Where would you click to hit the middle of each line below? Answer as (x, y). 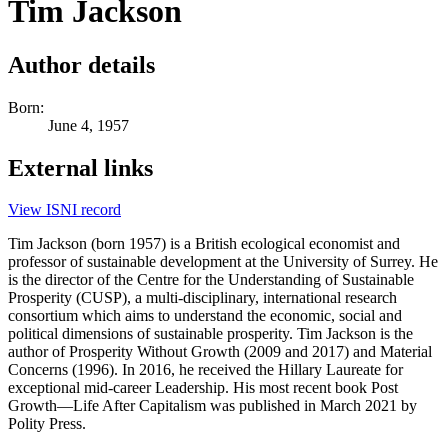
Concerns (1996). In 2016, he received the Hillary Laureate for (205, 370)
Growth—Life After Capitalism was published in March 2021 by (212, 406)
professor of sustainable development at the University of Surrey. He (223, 262)
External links (80, 167)
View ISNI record (64, 210)
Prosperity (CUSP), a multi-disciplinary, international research (202, 298)
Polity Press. (47, 424)
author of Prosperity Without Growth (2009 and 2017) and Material (220, 352)
